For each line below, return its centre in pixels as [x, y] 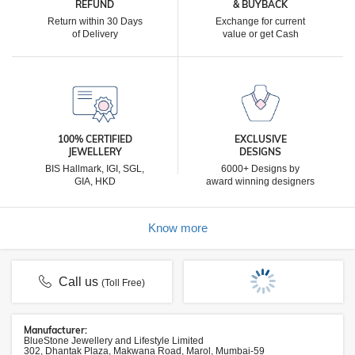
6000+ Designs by [260, 169]
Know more [177, 228]
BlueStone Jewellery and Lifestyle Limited [114, 341]
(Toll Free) [124, 283]
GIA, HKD [95, 181]
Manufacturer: [55, 330]
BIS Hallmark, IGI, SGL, [95, 169]
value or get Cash [260, 34]
